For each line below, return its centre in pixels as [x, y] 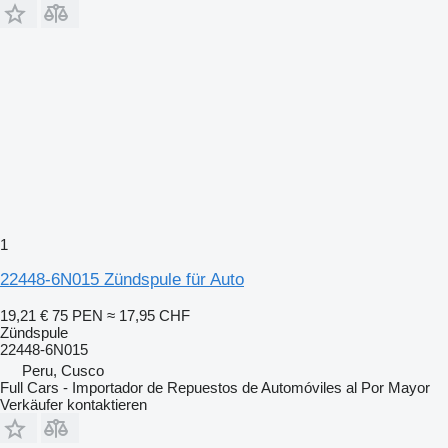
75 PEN [77, 315]
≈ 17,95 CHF [148, 315]
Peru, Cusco [63, 370]
